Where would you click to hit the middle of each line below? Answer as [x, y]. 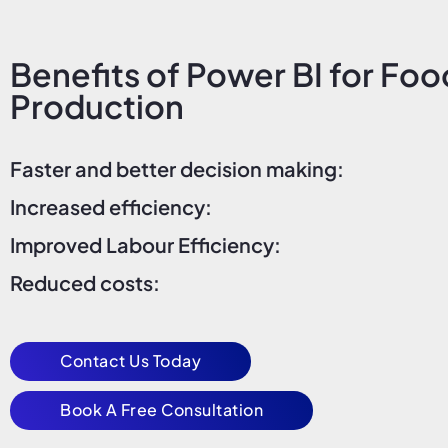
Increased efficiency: [111, 207]
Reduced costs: [85, 283]
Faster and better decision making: [177, 169]
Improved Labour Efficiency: [145, 245]
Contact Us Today [130, 361]
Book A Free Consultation [161, 410]
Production [97, 106]
